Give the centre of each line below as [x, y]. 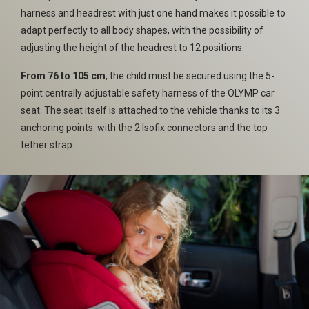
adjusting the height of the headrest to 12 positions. [132, 48]
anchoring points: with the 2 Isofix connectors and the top [144, 128]
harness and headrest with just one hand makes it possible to [153, 13]
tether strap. [48, 145]
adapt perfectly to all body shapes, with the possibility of [142, 30]
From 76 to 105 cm [63, 76]
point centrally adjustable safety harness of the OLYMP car [148, 93]
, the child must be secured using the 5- [190, 76]
